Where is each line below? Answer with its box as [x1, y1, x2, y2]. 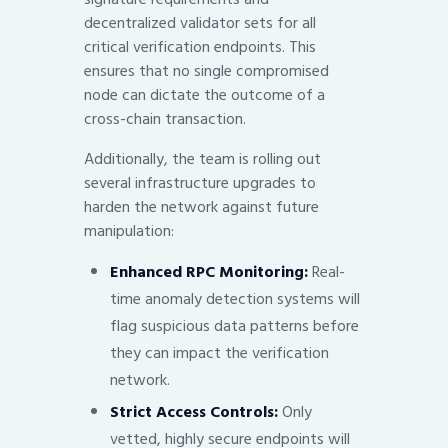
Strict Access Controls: [109, 399, 278, 426]
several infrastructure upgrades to [84, 170, 316, 197]
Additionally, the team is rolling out [84, 146, 321, 173]
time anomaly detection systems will [109, 286, 360, 313]
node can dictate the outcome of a [84, 82, 325, 109]
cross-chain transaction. [84, 106, 246, 133]
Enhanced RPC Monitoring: [109, 259, 308, 286]
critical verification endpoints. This [84, 34, 316, 61]
